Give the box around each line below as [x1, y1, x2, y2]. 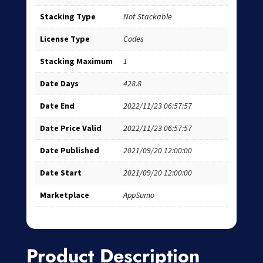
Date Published [39, 145, 99, 156]
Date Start [39, 167, 82, 178]
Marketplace [39, 190, 89, 201]
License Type [39, 33, 90, 45]
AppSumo [123, 190, 154, 201]
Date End [39, 100, 75, 112]
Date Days [39, 78, 79, 89]
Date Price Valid [39, 123, 102, 134]
